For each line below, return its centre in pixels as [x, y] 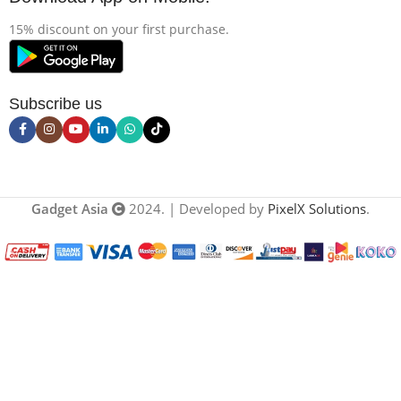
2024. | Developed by [196, 208]
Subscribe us [55, 103]
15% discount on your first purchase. [119, 29]
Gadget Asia [70, 208]
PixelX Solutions [317, 208]
